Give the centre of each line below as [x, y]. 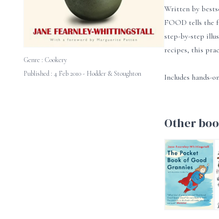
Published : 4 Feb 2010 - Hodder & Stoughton [82, 74]
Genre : [34, 60]
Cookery [56, 60]
